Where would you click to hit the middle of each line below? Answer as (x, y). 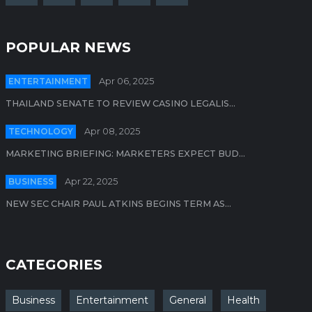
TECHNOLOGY (41, 131)
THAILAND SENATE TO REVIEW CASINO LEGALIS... (120, 103)
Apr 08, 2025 (112, 131)
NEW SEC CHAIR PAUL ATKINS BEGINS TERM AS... (118, 203)
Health (243, 300)
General (188, 300)
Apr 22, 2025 (91, 181)
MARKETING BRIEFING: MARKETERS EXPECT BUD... (125, 153)
